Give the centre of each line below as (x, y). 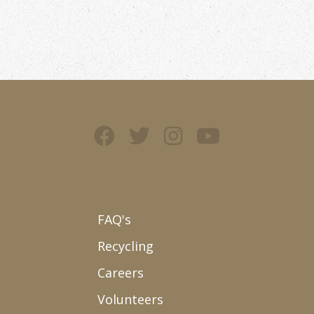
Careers (120, 273)
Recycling (125, 246)
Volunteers (130, 299)
